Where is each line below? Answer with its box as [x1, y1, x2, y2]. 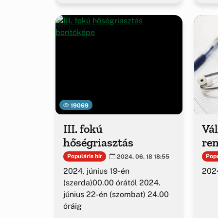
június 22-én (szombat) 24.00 [63, 189, 169, 199]
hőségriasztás [63, 135, 133, 150]
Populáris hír [67, 153, 102, 160]
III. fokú [63, 122, 103, 136]
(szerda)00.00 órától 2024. [63, 178, 161, 187]
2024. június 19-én [63, 166, 129, 176]
